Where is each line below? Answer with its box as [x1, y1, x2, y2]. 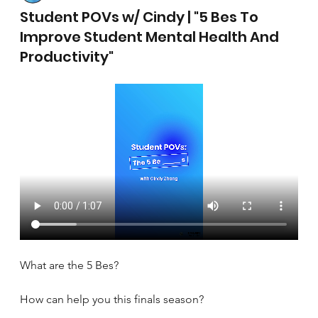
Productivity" [20, 47, 114, 67]
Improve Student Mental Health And [20, 27, 280, 48]
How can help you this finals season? [20, 292, 204, 307]
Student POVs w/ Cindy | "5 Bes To [20, 7, 259, 28]
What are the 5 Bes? [20, 258, 119, 273]
